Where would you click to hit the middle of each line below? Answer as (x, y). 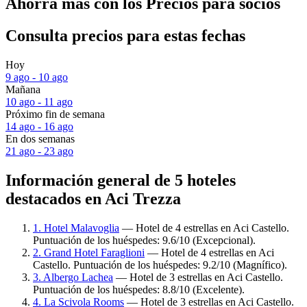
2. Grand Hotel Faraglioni (89, 252)
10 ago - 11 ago (39, 102)
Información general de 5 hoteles (121, 180)
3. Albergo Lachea (73, 277)
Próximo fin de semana (55, 114)
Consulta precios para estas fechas (125, 36)
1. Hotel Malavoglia (76, 228)
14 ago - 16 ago (39, 127)
